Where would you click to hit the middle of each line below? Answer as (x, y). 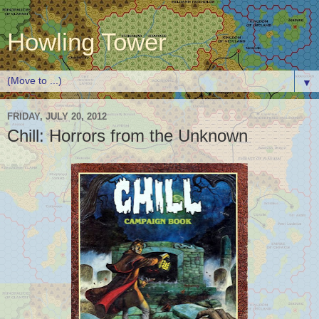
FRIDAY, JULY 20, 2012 (57, 116)
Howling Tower (87, 42)
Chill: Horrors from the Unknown (127, 136)
